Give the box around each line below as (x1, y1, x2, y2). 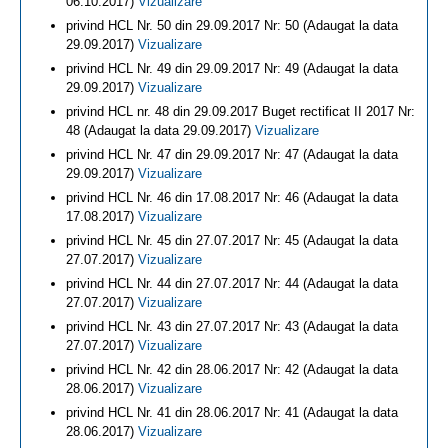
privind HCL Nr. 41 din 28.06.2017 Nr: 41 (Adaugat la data (66, 405, 398, 420)
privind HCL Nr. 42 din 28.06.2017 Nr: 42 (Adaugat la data (66, 362, 398, 377)
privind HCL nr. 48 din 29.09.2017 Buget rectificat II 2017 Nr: (66, 104, 415, 119)
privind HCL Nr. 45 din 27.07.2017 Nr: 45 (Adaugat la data (66, 233, 398, 248)
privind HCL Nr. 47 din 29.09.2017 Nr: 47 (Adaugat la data (66, 147, 398, 162)
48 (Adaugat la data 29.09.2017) (66, 123, 255, 138)
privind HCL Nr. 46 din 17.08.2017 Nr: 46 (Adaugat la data (66, 190, 398, 205)
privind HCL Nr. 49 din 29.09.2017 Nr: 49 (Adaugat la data (66, 61, 398, 76)
